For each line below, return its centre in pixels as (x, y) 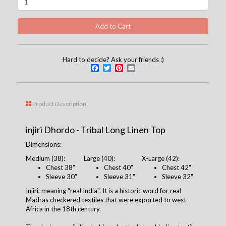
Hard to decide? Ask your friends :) (113, 59)
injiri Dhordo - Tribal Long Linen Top (96, 129)
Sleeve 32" (178, 176)
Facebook (122, 68)
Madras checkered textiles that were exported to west (106, 200)
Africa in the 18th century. (63, 209)
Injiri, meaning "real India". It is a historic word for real (103, 190)
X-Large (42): (161, 158)
